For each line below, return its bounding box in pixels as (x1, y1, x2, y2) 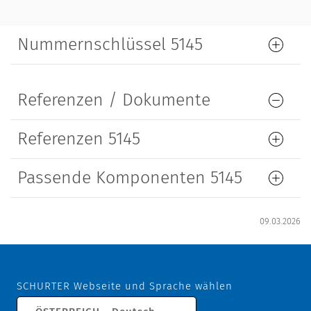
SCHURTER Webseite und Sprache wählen (17, 280, 233, 293)
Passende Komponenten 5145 (17, 167, 242, 189)
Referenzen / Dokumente (17, 90, 210, 111)
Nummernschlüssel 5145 (17, 34, 203, 56)
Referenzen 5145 (17, 128, 140, 150)
